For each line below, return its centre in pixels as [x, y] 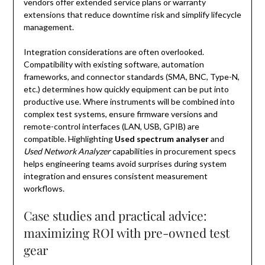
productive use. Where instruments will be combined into [129, 102]
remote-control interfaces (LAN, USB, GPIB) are [111, 127]
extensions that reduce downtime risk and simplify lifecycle [132, 15]
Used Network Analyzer [67, 151]
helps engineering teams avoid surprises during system [125, 164]
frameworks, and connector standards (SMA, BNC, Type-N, [131, 77]
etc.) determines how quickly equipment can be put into [126, 89]
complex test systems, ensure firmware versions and [120, 114]
